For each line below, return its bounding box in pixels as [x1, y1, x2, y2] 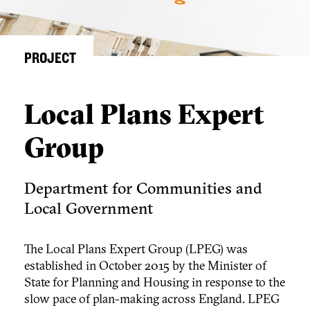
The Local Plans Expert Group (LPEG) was [24, 241, 248, 257]
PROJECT [24, 51, 76, 66]
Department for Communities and [24, 178, 262, 199]
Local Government [24, 198, 153, 219]
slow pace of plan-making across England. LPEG [24, 291, 280, 307]
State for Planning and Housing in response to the [24, 274, 285, 291]
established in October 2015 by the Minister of [24, 257, 266, 274]
